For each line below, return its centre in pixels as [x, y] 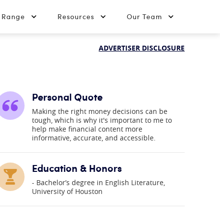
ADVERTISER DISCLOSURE [142, 48]
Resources [76, 16]
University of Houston [68, 191]
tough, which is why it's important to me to [102, 120]
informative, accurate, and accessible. [94, 138]
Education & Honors [77, 168]
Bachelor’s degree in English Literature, [101, 182]
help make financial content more [87, 129]
